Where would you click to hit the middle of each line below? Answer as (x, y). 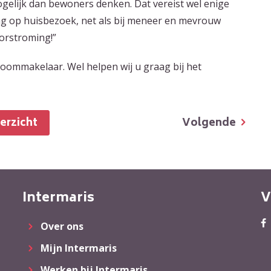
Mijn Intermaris (79, 248)
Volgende (213, 123)
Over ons (62, 226)
